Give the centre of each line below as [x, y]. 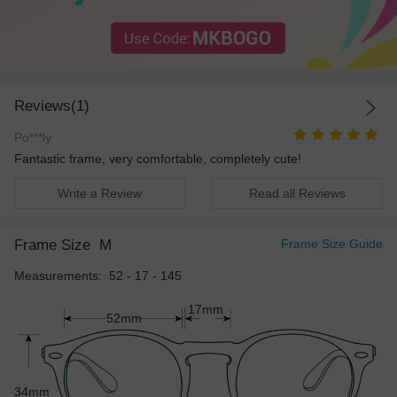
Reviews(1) [52, 106]
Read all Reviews [297, 194]
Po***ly [33, 137]
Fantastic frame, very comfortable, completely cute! [158, 158]
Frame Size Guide [332, 244]
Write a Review [100, 194]
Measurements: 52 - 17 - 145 [98, 275]
